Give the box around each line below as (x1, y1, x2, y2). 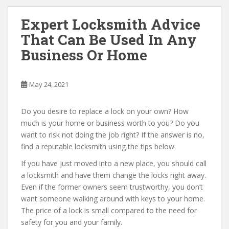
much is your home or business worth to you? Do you (21, 118, 199, 128)
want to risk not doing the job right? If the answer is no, (21, 130, 204, 140)
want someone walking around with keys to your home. (21, 194, 205, 203)
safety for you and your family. (21, 217, 122, 227)
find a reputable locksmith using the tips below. (21, 142, 176, 151)
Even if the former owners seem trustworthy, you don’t (21, 182, 203, 192)
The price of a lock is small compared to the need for (21, 205, 197, 215)
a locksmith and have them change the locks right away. (21, 170, 206, 180)
